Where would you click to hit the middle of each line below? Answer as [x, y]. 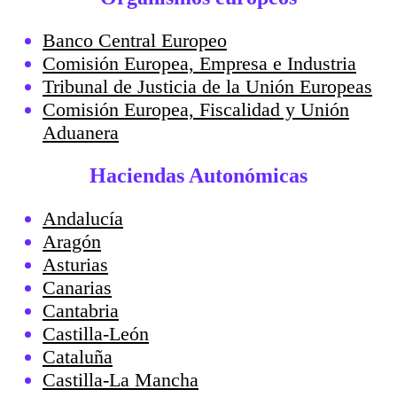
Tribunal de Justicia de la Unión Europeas [207, 86]
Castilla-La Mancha [121, 379]
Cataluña [78, 356]
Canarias [77, 287]
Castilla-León [96, 333]
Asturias [75, 264]
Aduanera [81, 132]
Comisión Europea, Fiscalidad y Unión [196, 109]
